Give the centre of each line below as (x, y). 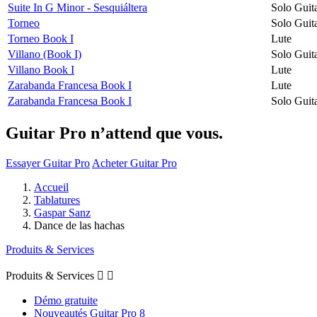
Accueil (51, 187)
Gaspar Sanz (62, 212)
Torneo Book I (41, 38)
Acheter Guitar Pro (134, 163)
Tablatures (57, 200)
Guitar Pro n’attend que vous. (114, 133)
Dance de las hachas (79, 225)
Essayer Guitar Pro (48, 163)
